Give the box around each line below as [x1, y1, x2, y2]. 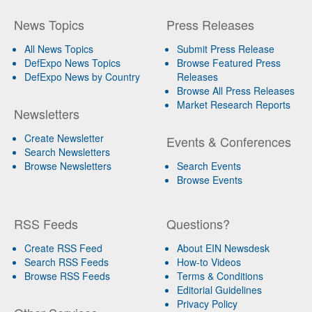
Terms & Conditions [176, 269, 263, 283]
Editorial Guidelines [176, 283, 262, 297]
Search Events [176, 159, 241, 173]
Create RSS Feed [24, 241, 102, 256]
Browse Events [176, 173, 242, 187]
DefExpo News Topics [24, 56, 120, 70]
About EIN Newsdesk [176, 241, 270, 256]
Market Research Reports [176, 97, 290, 112]
